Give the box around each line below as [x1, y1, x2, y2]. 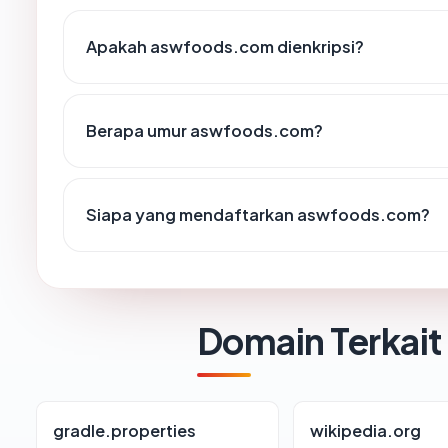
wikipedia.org [310, 420, 422, 442]
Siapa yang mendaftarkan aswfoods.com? [86, 204, 430, 226]
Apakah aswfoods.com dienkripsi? [86, 36, 364, 58]
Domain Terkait [197, 318, 442, 364]
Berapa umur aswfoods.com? [86, 120, 323, 142]
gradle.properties [53, 420, 196, 442]
